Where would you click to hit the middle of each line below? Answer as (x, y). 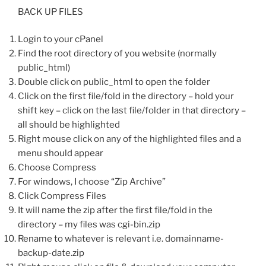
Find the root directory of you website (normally (117, 54)
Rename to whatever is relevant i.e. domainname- (121, 239)
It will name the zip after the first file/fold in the (115, 210)
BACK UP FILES (50, 12)
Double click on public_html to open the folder (114, 82)
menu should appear (61, 153)
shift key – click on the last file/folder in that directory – (132, 111)
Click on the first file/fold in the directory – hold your (126, 96)
